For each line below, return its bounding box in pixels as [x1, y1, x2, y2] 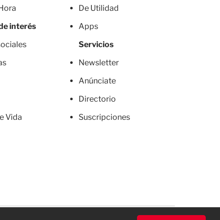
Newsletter [79, 58, 119, 67]
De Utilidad [79, 3, 119, 13]
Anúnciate [79, 76, 116, 85]
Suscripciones [79, 112, 130, 122]
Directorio [79, 94, 116, 104]
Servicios [79, 40, 113, 49]
